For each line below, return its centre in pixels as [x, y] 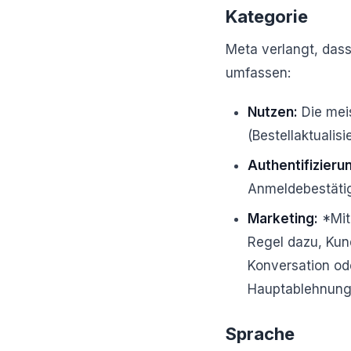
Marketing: [283, 219]
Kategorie [267, 16]
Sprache [260, 334]
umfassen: [258, 73]
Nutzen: [273, 112]
